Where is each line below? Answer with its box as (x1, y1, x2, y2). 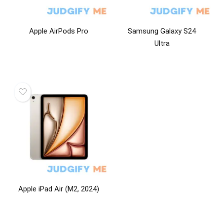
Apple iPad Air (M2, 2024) (18, 184, 100, 194)
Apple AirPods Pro (29, 26, 89, 36)
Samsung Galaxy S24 (128, 26, 196, 36)
